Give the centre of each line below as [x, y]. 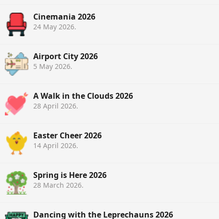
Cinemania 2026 [64, 17]
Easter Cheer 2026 [67, 136]
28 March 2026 [57, 185]
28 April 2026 [55, 106]
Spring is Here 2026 [70, 175]
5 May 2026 [52, 66]
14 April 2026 [55, 146]
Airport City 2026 [66, 56]
